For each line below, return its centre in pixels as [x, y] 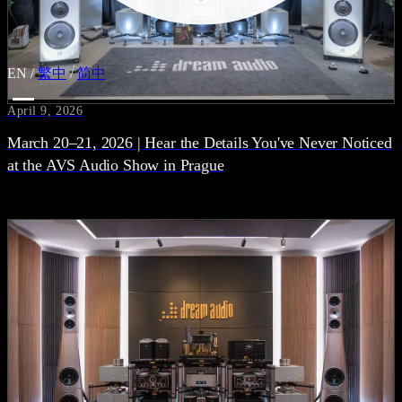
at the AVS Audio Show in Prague [116, 166]
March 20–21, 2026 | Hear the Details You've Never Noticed [200, 143]
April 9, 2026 [45, 111]
